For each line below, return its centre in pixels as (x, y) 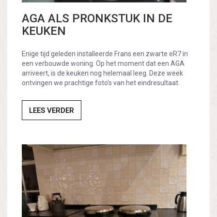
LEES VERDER (52, 110)
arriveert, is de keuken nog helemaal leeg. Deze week (102, 73)
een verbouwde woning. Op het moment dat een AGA (103, 63)
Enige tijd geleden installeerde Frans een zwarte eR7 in (105, 54)
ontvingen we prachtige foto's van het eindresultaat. (101, 83)
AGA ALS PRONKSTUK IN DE (97, 18)
